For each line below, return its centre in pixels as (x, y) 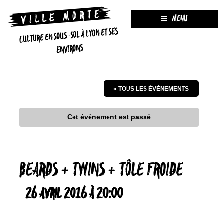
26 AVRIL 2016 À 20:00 (74, 194)
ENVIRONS (70, 49)
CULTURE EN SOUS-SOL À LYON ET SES (69, 36)
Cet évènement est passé (109, 117)
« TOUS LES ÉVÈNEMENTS (151, 89)
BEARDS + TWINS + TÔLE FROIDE (101, 171)
